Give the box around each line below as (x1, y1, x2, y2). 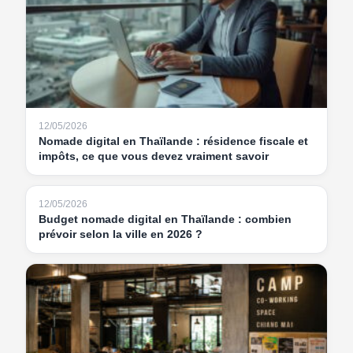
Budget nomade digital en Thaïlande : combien (39, 212, 292, 225)
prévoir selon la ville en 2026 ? (39, 227, 203, 240)
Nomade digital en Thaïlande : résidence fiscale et (39, 134, 308, 147)
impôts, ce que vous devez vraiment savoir (39, 149, 269, 162)
